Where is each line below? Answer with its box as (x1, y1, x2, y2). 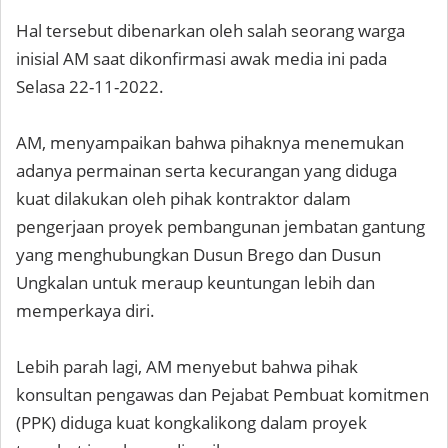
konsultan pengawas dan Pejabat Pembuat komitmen (16, 383, 429, 406)
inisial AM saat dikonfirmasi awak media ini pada (16, 47, 387, 70)
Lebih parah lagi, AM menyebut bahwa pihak (16, 355, 358, 378)
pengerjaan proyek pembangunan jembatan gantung (16, 215, 425, 238)
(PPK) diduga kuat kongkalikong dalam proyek (16, 411, 367, 434)
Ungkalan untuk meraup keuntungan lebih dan (16, 271, 375, 294)
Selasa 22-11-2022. (16, 75, 164, 98)
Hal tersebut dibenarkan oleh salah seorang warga (16, 19, 405, 42)
